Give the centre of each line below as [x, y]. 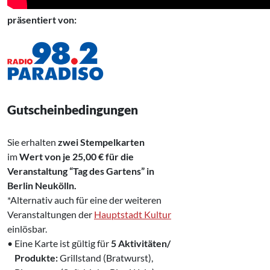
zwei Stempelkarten [101, 142]
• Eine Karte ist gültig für [58, 243]
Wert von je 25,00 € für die [77, 156]
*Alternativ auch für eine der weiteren [84, 199]
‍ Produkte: [33, 257]
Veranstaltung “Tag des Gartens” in [81, 171]
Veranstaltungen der [51, 214]
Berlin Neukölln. [42, 185]
